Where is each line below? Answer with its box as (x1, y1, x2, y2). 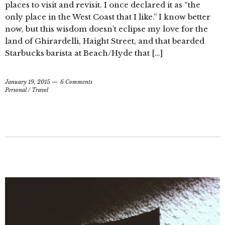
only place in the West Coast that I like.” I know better (5, 12, 210, 22)
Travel (32, 86, 48, 93)
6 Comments (60, 78, 92, 85)
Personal (5, 86, 27, 93)
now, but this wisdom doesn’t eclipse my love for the (5, 24, 208, 34)
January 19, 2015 (5, 78, 50, 85)
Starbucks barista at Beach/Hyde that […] (5, 48, 163, 58)
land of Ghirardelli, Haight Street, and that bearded (5, 36, 204, 46)
